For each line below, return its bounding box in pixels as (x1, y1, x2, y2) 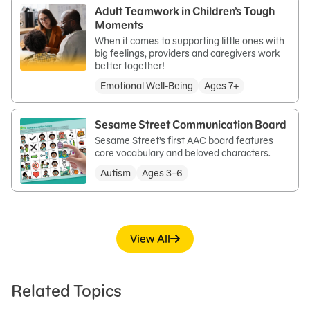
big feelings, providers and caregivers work (95, 47, 280, 60)
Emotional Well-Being (100, 80, 193, 92)
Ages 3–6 (142, 167, 183, 179)
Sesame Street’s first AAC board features (95, 134, 273, 147)
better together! (95, 60, 165, 72)
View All (129, 232, 171, 246)
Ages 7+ (204, 80, 239, 92)
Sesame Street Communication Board (95, 118, 286, 131)
